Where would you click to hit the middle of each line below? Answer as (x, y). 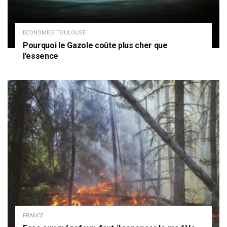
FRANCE (33, 216)
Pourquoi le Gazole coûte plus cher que (95, 45)
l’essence (41, 56)
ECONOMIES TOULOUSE (54, 32)
